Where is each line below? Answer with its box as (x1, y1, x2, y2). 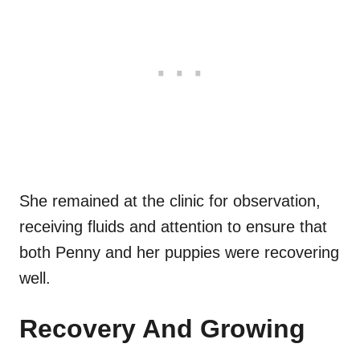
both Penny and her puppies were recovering (19, 243, 339, 262)
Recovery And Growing (19, 314, 305, 344)
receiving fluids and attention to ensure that (19, 218, 327, 236)
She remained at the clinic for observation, (19, 192, 321, 211)
